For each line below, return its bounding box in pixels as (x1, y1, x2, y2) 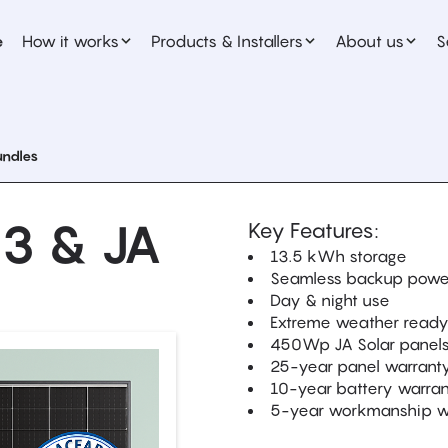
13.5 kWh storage (270, 246, 407, 266)
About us (335, 31, 404, 51)
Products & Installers (151, 31, 303, 51)
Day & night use (270, 290, 390, 310)
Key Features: (248, 218, 379, 243)
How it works (22, 31, 119, 51)
